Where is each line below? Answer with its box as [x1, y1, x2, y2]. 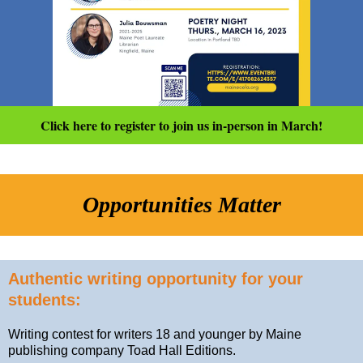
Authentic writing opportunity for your [8, 270, 303, 288]
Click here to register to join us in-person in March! [41, 116, 322, 135]
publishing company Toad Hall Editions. [8, 344, 239, 357]
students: [8, 291, 81, 309]
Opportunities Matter [82, 191, 281, 217]
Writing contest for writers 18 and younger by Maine [8, 327, 301, 341]
